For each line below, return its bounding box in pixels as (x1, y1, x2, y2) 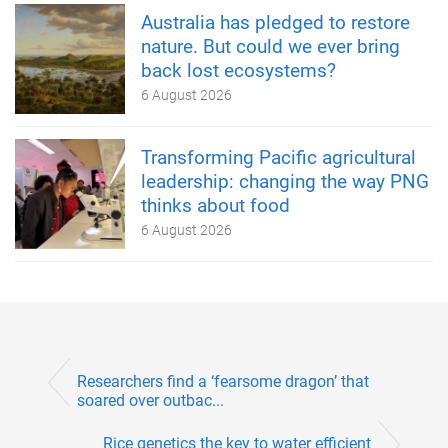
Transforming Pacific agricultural (141, 145, 416, 169)
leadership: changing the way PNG (141, 169, 429, 193)
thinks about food (141, 193, 290, 217)
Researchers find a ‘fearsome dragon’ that (77, 371, 369, 391)
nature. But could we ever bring (141, 34, 400, 58)
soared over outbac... (77, 390, 224, 410)
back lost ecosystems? (141, 58, 336, 82)
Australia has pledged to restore (141, 10, 410, 34)
